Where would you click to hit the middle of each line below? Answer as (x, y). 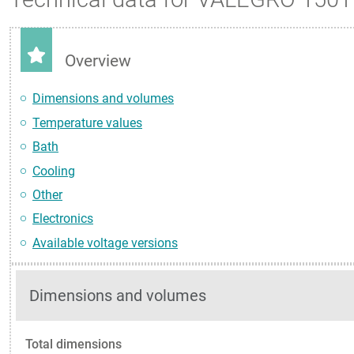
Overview (98, 61)
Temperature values (87, 122)
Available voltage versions (105, 243)
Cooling (54, 171)
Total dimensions (73, 344)
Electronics (63, 219)
